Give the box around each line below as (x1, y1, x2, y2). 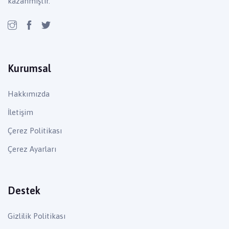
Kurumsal (8, 62, 51, 75)
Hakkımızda (8, 89, 50, 99)
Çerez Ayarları (8, 145, 56, 154)
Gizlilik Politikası (8, 212, 65, 221)
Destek (8, 185, 40, 197)
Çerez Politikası (8, 126, 62, 135)
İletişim (8, 108, 33, 117)
